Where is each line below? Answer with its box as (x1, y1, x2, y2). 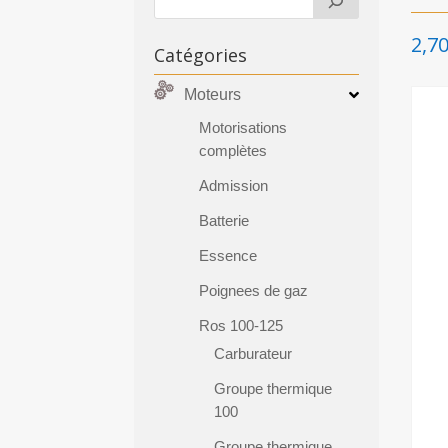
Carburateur (214, 344, 293, 362)
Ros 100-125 (199, 316, 284, 334)
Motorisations (199, 118, 288, 136)
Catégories (154, 42, 248, 67)
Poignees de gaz (199, 281, 309, 299)
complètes (199, 141, 268, 159)
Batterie (199, 211, 250, 229)
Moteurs (184, 85, 242, 103)
